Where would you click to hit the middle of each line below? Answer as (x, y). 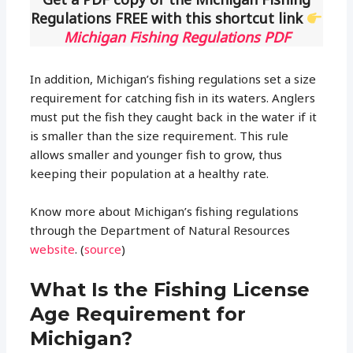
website (53, 249)
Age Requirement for (138, 314)
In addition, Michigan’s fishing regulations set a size (173, 78)
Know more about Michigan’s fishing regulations (165, 211)
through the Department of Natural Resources (160, 230)
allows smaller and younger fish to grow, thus (156, 154)
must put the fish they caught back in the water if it (174, 116)
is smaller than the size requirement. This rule (160, 135)
